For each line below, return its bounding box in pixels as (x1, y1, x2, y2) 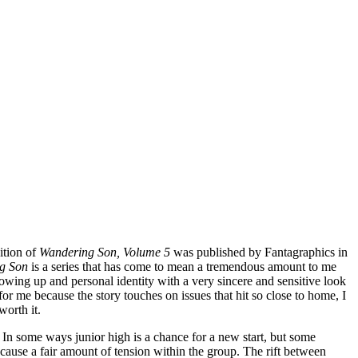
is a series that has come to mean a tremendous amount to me (28, 259, 336, 273)
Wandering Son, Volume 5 (39, 245, 170, 259)
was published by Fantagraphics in (170, 245, 348, 259)
